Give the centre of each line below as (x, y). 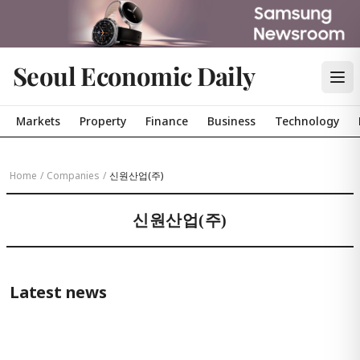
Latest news (58, 292)
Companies (73, 176)
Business (231, 121)
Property (103, 121)
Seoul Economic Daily (134, 76)
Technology (307, 121)
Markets (38, 121)
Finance (167, 121)
